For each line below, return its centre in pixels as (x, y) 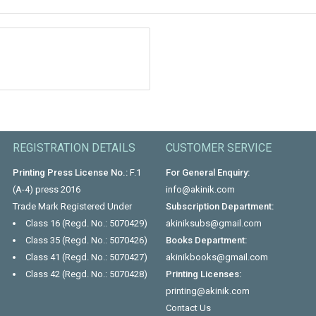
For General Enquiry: (208, 172)
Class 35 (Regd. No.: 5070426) (86, 240)
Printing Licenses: (204, 274)
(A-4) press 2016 (46, 189)
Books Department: (207, 240)
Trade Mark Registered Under (72, 206)
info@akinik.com (201, 189)
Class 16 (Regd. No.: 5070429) (86, 223)
